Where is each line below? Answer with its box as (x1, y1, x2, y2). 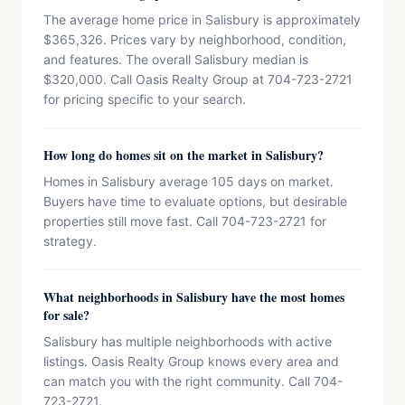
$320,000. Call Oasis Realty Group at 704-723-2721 (43, 71, 353, 87)
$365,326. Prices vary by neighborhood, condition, (43, 32, 346, 47)
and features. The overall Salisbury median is (43, 52, 308, 67)
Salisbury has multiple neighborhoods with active (43, 334, 332, 349)
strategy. (43, 233, 97, 249)
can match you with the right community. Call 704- (43, 373, 343, 389)
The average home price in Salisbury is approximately (43, 12, 361, 27)
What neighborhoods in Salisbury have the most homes (43, 287, 344, 306)
